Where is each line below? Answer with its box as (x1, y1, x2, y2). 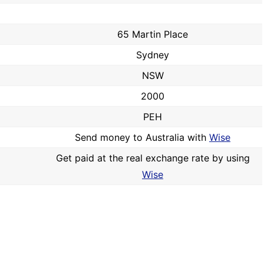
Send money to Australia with (75, 131, 209, 143)
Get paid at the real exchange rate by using (55, 152, 250, 164)
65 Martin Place (117, 28, 188, 40)
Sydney (136, 49, 169, 61)
